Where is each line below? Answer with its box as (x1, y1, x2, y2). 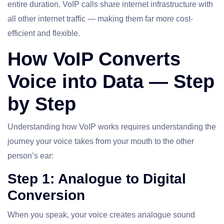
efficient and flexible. (7, 29, 80, 38)
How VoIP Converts (7, 48, 180, 70)
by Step (7, 93, 76, 115)
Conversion (7, 187, 85, 203)
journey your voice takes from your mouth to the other (7, 137, 194, 146)
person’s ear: (7, 151, 53, 160)
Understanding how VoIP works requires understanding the (7, 122, 216, 131)
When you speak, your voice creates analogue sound (7, 210, 195, 219)
